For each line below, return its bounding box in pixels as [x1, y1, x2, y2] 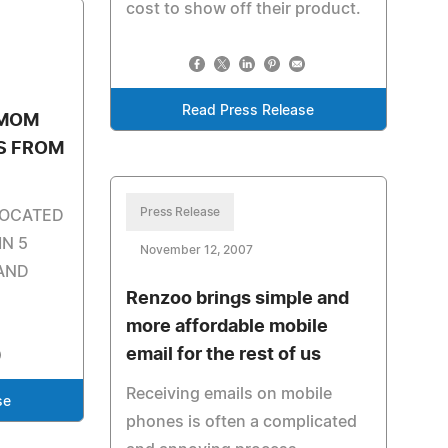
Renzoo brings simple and [125, 290, 349, 308]
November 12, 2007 [139, 244, 253, 256]
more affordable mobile [125, 318, 328, 336]
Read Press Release [182, 104, 315, 118]
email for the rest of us [125, 346, 321, 364]
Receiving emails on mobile [125, 386, 332, 402]
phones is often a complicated [125, 414, 357, 430]
